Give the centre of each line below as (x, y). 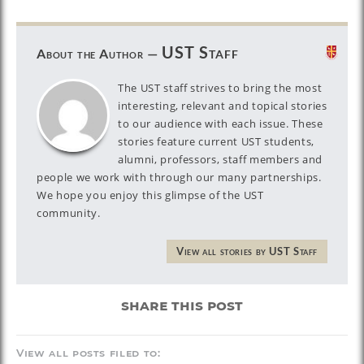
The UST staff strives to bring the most (220, 88)
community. (69, 213)
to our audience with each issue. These (221, 123)
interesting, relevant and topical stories (223, 106)
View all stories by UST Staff (247, 251)
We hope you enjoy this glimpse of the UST (150, 195)
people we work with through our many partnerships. (179, 177)
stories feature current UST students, (217, 141)
